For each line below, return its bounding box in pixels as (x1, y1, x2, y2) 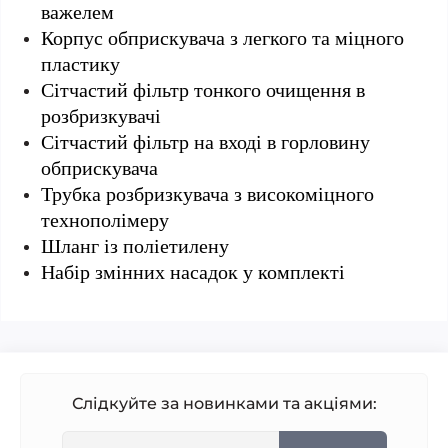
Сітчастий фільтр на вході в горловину (41, 131, 370, 153)
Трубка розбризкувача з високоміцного (41, 183, 374, 205)
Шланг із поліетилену (41, 235, 229, 257)
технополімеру (41, 209, 169, 231)
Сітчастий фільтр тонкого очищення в (41, 79, 365, 101)
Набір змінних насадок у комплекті (41, 261, 345, 283)
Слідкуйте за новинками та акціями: (71, 394, 377, 413)
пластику (41, 53, 120, 75)
